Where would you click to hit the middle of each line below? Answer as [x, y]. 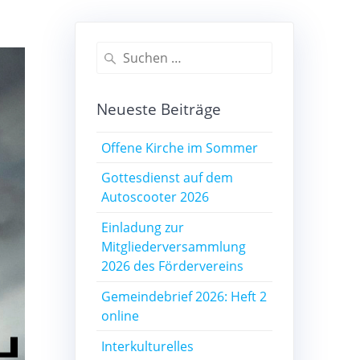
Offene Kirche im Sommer [180, 147]
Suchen [115, 51]
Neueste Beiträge [158, 109]
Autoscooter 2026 [155, 197]
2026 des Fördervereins [173, 266]
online [121, 315]
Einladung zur [143, 228]
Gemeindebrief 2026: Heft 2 [184, 296]
